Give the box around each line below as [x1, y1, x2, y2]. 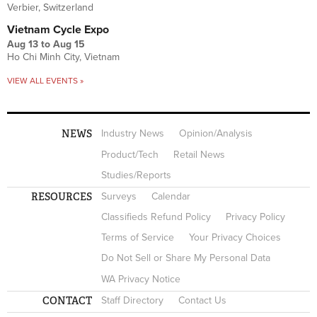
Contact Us [178, 294, 227, 306]
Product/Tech [101, 148, 159, 161]
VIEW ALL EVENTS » [7, 75, 83, 86]
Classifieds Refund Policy [101, 211, 212, 224]
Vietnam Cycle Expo [7, 22, 109, 37]
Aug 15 [53, 38, 85, 50]
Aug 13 [7, 38, 38, 50]
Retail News [173, 148, 226, 161]
